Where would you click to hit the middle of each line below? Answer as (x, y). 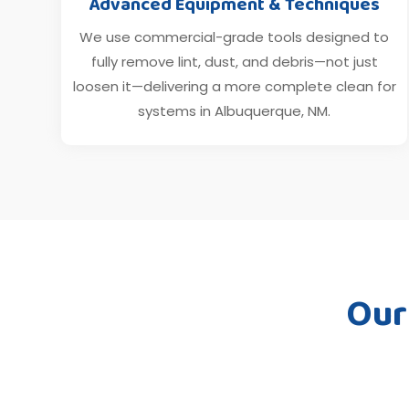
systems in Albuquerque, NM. (235, 110)
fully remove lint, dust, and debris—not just (234, 61)
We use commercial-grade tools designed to (235, 37)
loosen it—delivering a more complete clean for (234, 86)
